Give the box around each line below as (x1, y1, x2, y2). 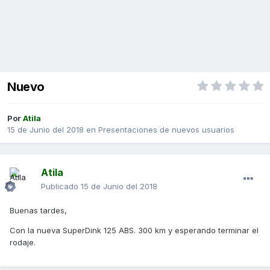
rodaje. (10, 237, 36, 248)
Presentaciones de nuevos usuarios (98, 125, 234, 135)
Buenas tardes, (10, 206, 67, 216)
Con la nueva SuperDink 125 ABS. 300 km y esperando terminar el (10, 225, 259, 236)
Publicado (41, 181, 81, 192)
